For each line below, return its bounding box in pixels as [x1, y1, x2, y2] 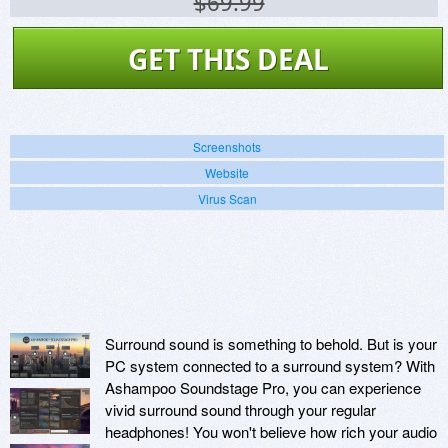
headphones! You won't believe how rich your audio [105, 421, 437, 443]
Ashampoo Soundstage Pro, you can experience [105, 377, 421, 399]
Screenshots [193, 138, 261, 156]
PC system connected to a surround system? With [105, 355, 435, 377]
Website [205, 164, 249, 182]
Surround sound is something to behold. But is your [105, 333, 437, 355]
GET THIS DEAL [127, 40, 329, 79]
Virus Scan [197, 190, 257, 208]
